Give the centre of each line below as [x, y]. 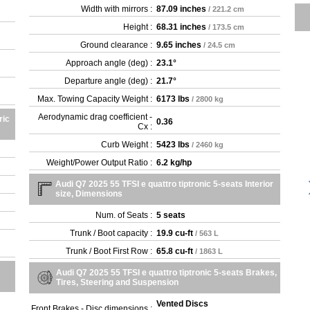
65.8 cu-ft [175, 251]
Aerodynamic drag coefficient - [95, 117]
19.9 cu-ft [175, 233]
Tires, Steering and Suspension [118, 282]
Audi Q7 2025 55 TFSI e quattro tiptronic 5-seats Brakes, [167, 273]
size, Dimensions [89, 194]
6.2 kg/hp [174, 163]
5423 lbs [173, 145]
